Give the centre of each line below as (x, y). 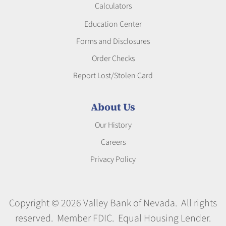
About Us (113, 107)
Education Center (113, 24)
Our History (113, 125)
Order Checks (113, 58)
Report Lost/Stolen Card (113, 75)
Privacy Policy (113, 159)
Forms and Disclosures (113, 41)
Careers (113, 142)
